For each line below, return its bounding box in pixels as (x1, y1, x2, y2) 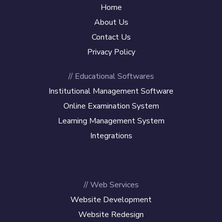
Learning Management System (57, 115, 165, 126)
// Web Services (83, 179, 139, 190)
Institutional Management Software (49, 85, 173, 97)
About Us (94, 16, 128, 28)
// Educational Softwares (68, 70, 154, 82)
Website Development (70, 194, 152, 205)
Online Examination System (63, 100, 159, 111)
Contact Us (91, 31, 131, 43)
